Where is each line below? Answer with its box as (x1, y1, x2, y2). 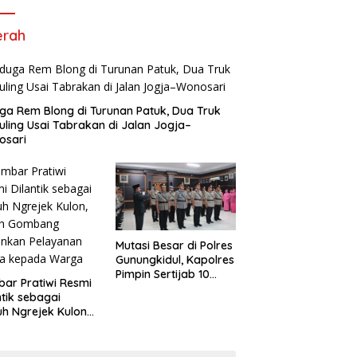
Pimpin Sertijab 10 (115, 267, 210, 282)
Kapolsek (115, 296, 165, 311)
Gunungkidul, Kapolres (115, 253, 234, 268)
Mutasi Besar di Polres (115, 238, 233, 253)
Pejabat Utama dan (115, 281, 220, 296)
